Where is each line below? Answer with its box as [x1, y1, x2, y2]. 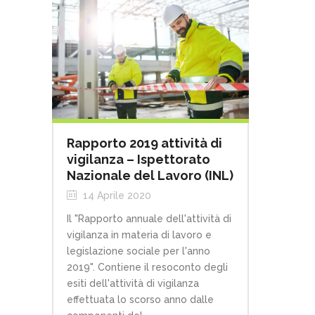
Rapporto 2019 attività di [67, 136, 222, 151]
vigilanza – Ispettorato [67, 152, 210, 167]
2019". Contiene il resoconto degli [67, 262, 228, 274]
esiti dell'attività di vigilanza [67, 278, 199, 290]
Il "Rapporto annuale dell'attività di [67, 213, 231, 225]
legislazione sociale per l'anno [67, 245, 210, 257]
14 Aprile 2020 [80, 190, 151, 202]
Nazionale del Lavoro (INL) [67, 168, 233, 184]
